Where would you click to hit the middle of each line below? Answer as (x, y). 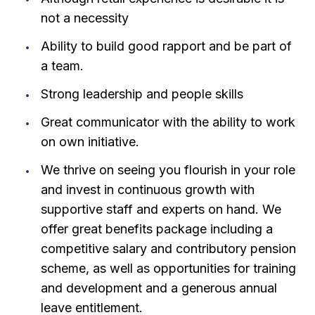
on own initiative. (90, 141)
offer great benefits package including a (156, 229)
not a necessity (84, 18)
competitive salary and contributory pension (168, 248)
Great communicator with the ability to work (168, 122)
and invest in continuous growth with (147, 189)
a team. (62, 65)
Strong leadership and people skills (142, 94)
